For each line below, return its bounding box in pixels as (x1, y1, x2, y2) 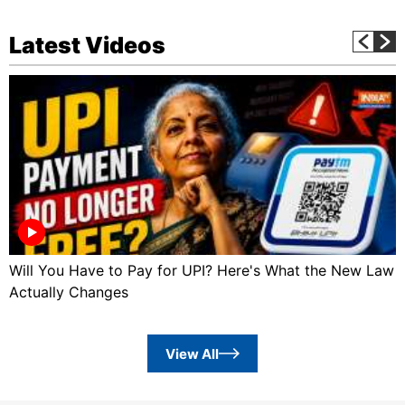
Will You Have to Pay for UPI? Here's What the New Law (9, 260, 394, 279)
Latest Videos (9, 31, 165, 59)
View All (165, 344, 220, 363)
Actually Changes (9, 282, 128, 301)
